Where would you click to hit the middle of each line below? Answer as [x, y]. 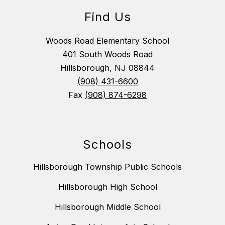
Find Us [107, 17]
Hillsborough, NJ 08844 [107, 68]
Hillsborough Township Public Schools [107, 167]
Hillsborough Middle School [107, 207]
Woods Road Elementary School [107, 41]
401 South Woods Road [107, 54]
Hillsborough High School [107, 187]
